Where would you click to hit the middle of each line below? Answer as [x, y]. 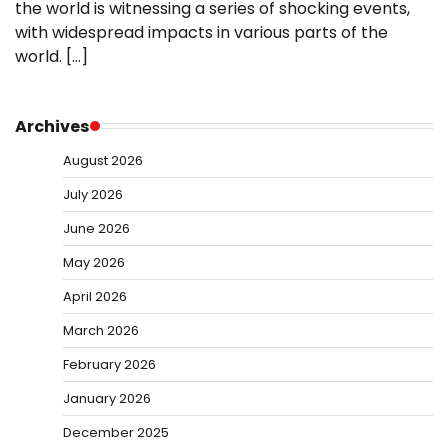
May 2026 [94, 262]
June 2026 [96, 228]
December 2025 [116, 432]
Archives [52, 126]
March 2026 [101, 330]
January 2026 [107, 398]
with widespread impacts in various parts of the [201, 32]
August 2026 [103, 160]
